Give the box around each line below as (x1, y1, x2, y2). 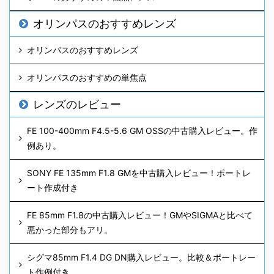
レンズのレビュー (33, 98, 121, 111)
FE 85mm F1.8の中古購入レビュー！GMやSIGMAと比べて (27, 210, 253, 221)
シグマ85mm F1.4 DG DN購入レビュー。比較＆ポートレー (27, 252, 256, 263)
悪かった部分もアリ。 (27, 224, 113, 235)
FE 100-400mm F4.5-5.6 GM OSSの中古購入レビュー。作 (27, 125, 257, 136)
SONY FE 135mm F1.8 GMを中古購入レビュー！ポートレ (27, 168, 251, 179)
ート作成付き (27, 182, 78, 193)
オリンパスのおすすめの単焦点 (27, 72, 147, 83)
